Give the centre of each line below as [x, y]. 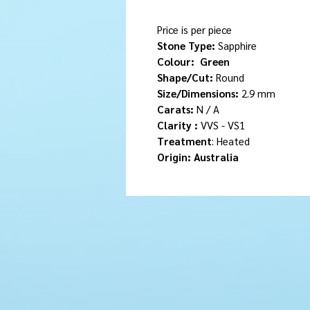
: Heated [232, 140]
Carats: [175, 109]
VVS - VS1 [223, 125]
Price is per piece [196, 29]
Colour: [177, 61]
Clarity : [179, 125]
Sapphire [236, 45]
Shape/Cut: [185, 77]
